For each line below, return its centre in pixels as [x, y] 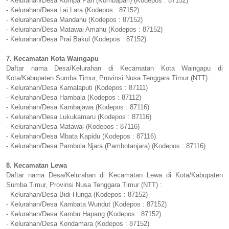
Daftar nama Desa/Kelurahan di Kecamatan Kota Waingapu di [114, 68]
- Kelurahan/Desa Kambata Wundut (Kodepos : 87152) [86, 204]
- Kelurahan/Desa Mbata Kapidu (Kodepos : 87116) [81, 136]
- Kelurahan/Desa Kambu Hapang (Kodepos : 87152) [84, 214]
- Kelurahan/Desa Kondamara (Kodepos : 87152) [78, 224]
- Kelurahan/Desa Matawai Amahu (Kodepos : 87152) [84, 30]
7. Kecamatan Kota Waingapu [52, 59]
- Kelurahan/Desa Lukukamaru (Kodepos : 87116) [79, 117]
